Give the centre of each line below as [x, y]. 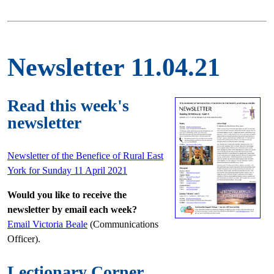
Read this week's [68, 106]
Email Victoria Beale [47, 224]
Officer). [25, 239]
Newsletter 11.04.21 [114, 67]
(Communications [123, 224]
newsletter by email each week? [72, 209]
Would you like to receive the [67, 195]
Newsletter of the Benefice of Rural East [85, 156]
